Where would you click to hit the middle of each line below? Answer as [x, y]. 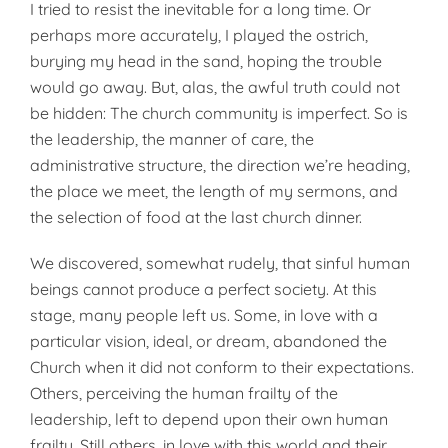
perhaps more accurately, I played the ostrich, [199, 35]
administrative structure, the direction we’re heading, [220, 165]
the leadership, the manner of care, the [172, 139]
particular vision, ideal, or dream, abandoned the [208, 341]
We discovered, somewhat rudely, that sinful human [220, 263]
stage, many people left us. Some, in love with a [204, 315]
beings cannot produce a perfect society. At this [203, 289]
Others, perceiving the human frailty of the [184, 393]
